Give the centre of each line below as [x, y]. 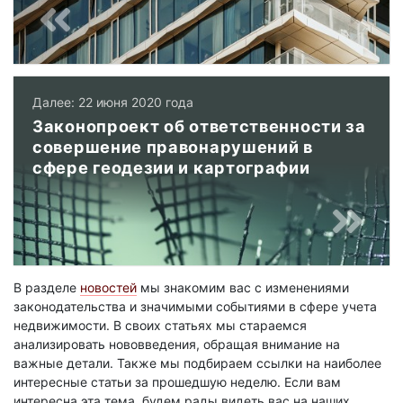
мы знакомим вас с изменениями [243, 287]
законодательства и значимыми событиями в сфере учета [195, 306]
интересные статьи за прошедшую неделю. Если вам [177, 381]
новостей [108, 287]
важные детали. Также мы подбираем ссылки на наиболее [197, 363]
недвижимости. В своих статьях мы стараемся [160, 325]
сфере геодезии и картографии [171, 167]
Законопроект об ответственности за [199, 125]
